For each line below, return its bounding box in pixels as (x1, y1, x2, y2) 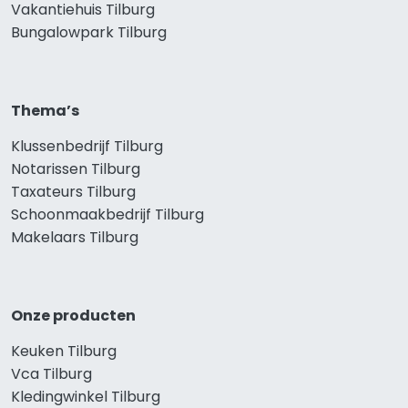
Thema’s (11, 100, 79, 122)
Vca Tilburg (11, 363, 92, 385)
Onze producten (11, 305, 136, 327)
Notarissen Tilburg (11, 158, 140, 180)
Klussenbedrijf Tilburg (11, 136, 163, 158)
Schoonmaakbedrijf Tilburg (11, 204, 204, 226)
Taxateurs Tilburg (11, 181, 136, 203)
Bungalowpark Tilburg (11, 22, 167, 44)
